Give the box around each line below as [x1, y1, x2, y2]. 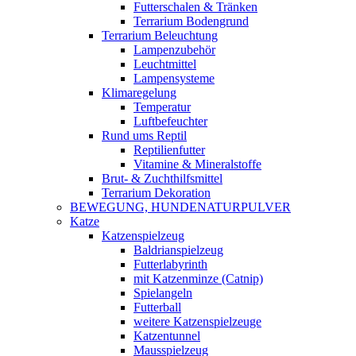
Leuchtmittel [133, 57, 196, 71]
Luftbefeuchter [133, 114, 207, 128]
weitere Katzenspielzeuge [133, 315, 261, 328]
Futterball [133, 300, 181, 314]
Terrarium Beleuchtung [102, 29, 218, 42]
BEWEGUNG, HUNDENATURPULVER [70, 200, 291, 214]
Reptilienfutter [133, 143, 205, 157]
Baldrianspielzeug [133, 243, 223, 257]
